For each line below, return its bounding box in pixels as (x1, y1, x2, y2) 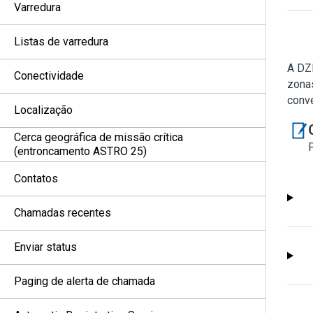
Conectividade (14, 69, 84, 82)
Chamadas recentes (14, 206, 111, 219)
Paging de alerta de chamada (14, 275, 155, 288)
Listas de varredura (14, 35, 108, 48)
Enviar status (14, 240, 77, 254)
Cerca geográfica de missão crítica (14, 131, 183, 144)
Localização (14, 103, 73, 117)
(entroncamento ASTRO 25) (14, 145, 147, 158)
